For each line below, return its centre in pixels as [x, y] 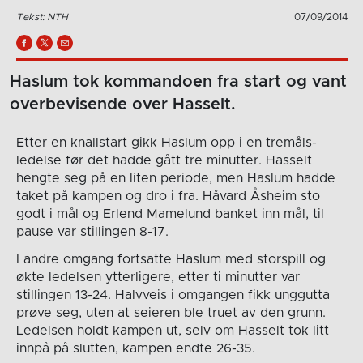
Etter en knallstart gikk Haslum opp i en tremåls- [166, 142]
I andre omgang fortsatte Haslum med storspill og [171, 259]
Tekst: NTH [42, 17]
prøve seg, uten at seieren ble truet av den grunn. [171, 312]
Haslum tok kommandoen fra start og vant [178, 81]
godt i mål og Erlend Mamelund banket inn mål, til [170, 214]
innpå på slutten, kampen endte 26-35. [135, 348]
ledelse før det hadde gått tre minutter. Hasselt [164, 160]
